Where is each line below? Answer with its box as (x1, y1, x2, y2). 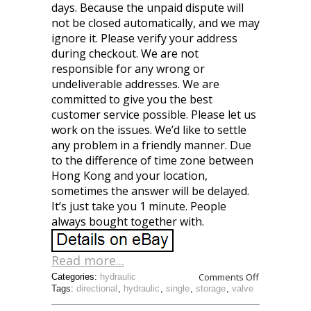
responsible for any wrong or (51, 61, 205, 76)
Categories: (51, 271, 100, 282)
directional (76, 283, 117, 294)
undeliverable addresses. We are (51, 76, 219, 92)
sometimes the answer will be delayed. (51, 183, 249, 199)
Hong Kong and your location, (51, 168, 208, 183)
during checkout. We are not (51, 46, 199, 61)
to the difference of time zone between (51, 153, 253, 168)
